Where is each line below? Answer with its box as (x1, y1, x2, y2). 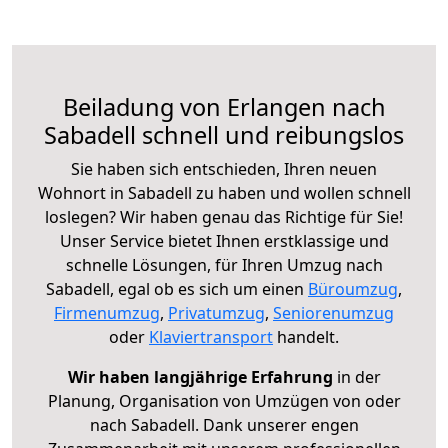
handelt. (273, 325, 339, 348)
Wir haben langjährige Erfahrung (67, 365, 333, 388)
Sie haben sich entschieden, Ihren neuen (71, 157, 377, 180)
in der (332, 365, 381, 388)
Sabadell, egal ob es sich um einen (46, 277, 308, 300)
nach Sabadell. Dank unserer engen (89, 413, 359, 436)
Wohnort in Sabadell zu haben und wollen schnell (37, 181, 411, 204)
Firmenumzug (54, 301, 160, 324)
